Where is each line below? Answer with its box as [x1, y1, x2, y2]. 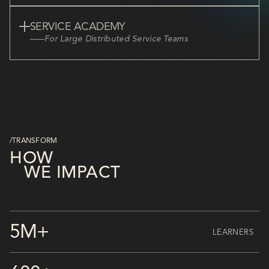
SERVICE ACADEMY [30, 21, 125, 32]
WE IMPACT [24, 165, 121, 182]
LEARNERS [212, 228, 253, 237]
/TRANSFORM [10, 137, 58, 145]
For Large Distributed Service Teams [44, 34, 188, 43]
